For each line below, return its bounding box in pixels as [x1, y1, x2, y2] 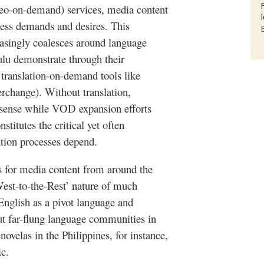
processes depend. [17, 134, 97, 149]
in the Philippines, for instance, [32, 227, 168, 243]
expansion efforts [76, 101, 151, 116]
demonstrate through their [11, 51, 124, 67]
